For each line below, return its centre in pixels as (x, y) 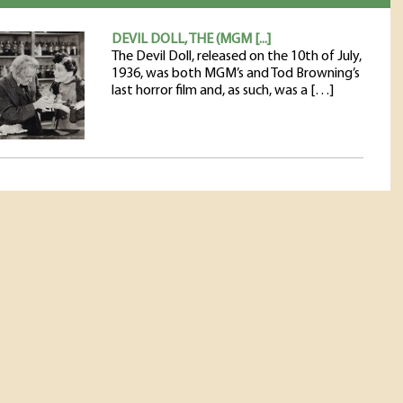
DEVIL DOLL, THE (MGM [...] (191, 40)
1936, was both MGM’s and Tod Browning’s (236, 74)
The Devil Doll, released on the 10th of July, (237, 57)
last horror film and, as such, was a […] (223, 91)
